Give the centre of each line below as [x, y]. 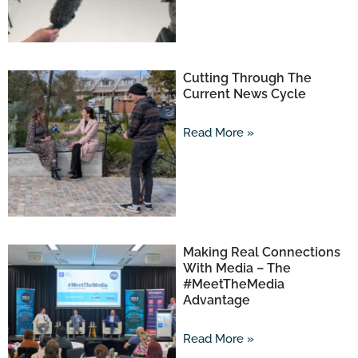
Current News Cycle [244, 94]
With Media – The [237, 268]
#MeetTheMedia [233, 284]
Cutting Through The [247, 78]
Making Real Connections [261, 252]
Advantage [216, 300]
